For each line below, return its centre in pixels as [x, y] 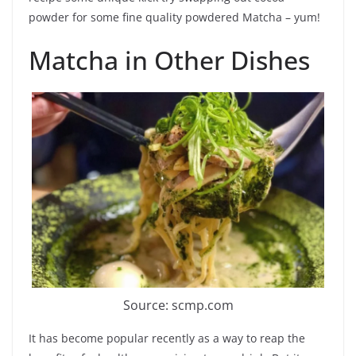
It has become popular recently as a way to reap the [167, 338]
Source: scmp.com [178, 305]
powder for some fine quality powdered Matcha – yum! [174, 17]
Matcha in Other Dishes [169, 60]
